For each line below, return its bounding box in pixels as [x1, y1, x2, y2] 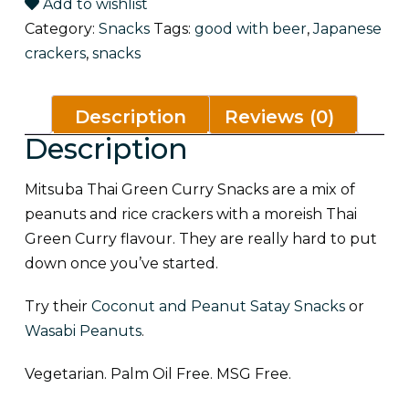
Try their [25, 298, 91, 316]
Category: [25, 20, 99, 38]
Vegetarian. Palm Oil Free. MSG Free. [25, 365, 291, 383]
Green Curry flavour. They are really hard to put [25, 230, 377, 248]
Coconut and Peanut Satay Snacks [91, 298, 345, 316]
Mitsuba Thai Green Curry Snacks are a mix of [25, 181, 355, 199]
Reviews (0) [225, 106, 334, 129]
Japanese [313, 20, 382, 38]
